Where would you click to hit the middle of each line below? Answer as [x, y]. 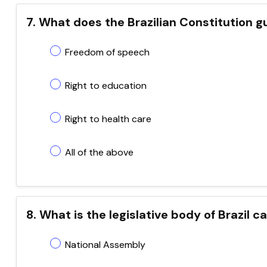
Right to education [106, 86]
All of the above [99, 152]
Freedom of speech [107, 52]
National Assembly [105, 245]
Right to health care [108, 119]
